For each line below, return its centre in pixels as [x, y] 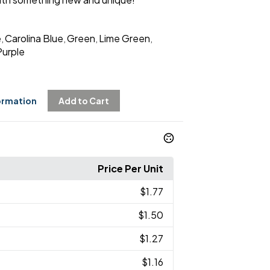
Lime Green [124, 38]
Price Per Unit [131, 168]
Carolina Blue [34, 38]
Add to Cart [83, 100]
